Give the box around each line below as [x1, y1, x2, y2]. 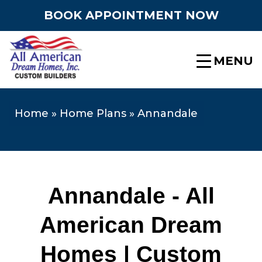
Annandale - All [47, 182, 215, 208]
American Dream [40, 212, 222, 237]
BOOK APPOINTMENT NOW [43, 8, 219, 22]
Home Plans [60, 106, 126, 120]
